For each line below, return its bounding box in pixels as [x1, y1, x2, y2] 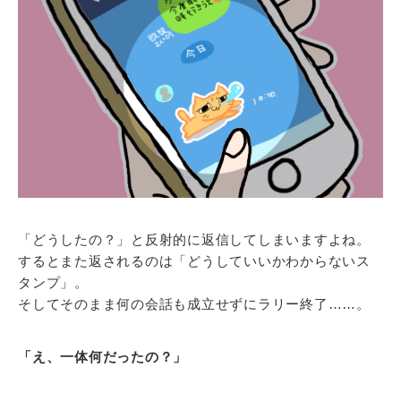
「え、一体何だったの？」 [18, 349, 187, 365]
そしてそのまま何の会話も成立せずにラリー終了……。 [18, 296, 371, 312]
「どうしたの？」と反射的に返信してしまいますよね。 [18, 232, 371, 248]
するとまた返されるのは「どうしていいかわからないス [18, 253, 371, 269]
